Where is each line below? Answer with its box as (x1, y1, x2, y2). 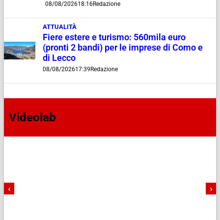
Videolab (9, 110, 56, 125)
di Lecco (43, 53, 76, 63)
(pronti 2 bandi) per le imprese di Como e (43, 43, 203, 53)
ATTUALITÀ (43, 23, 77, 31)
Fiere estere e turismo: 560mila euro (43, 32, 186, 43)
